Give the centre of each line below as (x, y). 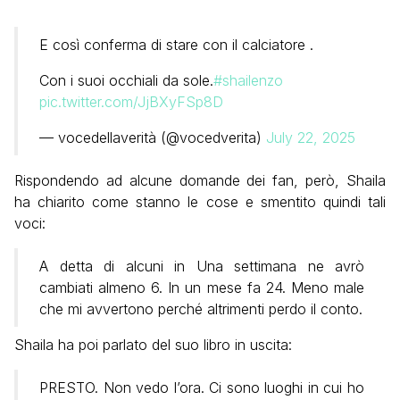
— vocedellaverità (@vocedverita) (153, 138)
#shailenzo (248, 81)
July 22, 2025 (311, 138)
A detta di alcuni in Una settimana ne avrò (202, 267)
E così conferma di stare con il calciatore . (176, 45)
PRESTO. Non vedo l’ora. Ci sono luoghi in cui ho (202, 388)
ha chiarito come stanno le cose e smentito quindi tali (200, 202)
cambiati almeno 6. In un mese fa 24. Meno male (202, 288)
